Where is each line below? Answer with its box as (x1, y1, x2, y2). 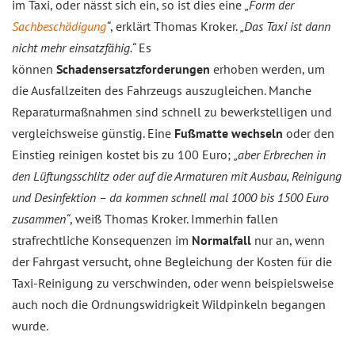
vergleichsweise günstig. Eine (12, 125, 174, 141)
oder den (283, 125, 334, 141)
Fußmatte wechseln (174, 125, 283, 141)
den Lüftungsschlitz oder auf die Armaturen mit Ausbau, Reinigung (12, 168, 342, 184)
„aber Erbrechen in (234, 147, 326, 162)
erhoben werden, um (210, 61, 325, 77)
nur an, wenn (251, 232, 325, 248)
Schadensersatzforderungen (56, 61, 210, 77)
